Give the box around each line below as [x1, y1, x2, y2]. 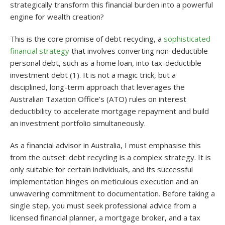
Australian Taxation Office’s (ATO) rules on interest [10, 93, 186, 104]
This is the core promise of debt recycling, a [10, 33, 164, 44]
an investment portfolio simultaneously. [10, 118, 146, 128]
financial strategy [10, 45, 69, 56]
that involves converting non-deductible [69, 45, 208, 56]
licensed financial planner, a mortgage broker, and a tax [10, 212, 200, 222]
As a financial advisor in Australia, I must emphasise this [10, 140, 201, 150]
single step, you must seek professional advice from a [10, 200, 196, 210]
